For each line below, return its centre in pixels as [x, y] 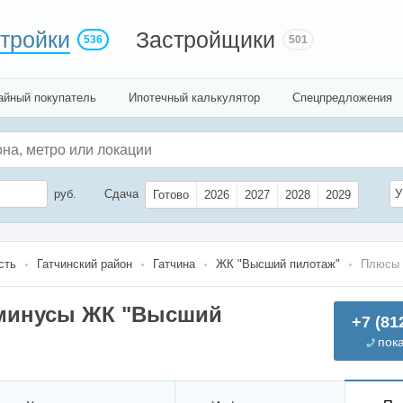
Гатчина [174, 264]
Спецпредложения [342, 98]
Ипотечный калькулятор [194, 98]
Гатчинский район [85, 264]
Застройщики [206, 40]
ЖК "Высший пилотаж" [278, 264]
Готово [171, 195]
